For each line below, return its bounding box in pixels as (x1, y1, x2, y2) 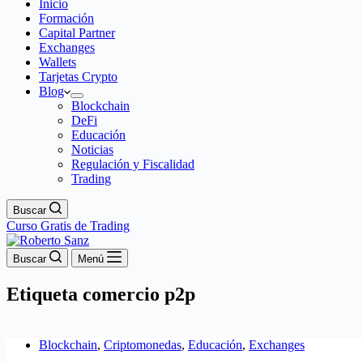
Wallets (39, 55, 76, 69)
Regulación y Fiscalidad (71, 157, 194, 171)
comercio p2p (78, 283, 195, 305)
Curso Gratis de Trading (6, 219, 130, 233)
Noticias (71, 143, 113, 156)
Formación (39, 11, 94, 25)
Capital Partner (39, 26, 115, 40)
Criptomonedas (104, 337, 181, 352)
